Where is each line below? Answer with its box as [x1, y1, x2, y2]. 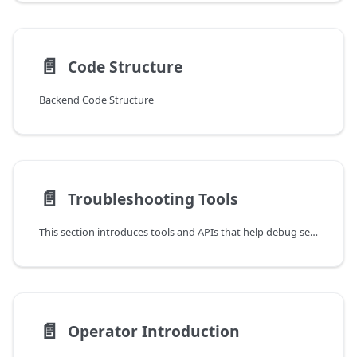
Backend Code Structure [39, 92, 154, 108]
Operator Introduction [67, 320, 240, 342]
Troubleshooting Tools [67, 187, 238, 210]
